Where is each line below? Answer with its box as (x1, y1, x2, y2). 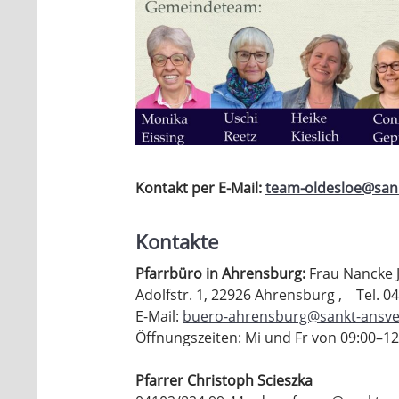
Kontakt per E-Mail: (135, 178, 265, 199)
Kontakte (135, 228, 218, 256)
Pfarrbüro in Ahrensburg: (135, 264, 305, 284)
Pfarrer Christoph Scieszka (135, 370, 313, 391)
